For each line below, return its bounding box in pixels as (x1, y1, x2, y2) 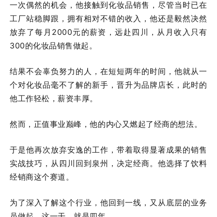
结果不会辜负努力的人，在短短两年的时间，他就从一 (10, 66, 207, 76)
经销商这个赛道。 (10, 172, 74, 182)
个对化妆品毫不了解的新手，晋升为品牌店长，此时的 (10, 80, 207, 90)
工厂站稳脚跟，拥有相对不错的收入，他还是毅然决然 (10, 14, 207, 23)
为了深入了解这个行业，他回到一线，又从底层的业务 (10, 198, 207, 207)
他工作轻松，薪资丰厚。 (10, 93, 98, 103)
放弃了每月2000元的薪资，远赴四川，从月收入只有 (10, 27, 207, 37)
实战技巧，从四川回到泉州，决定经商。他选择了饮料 (10, 158, 207, 168)
